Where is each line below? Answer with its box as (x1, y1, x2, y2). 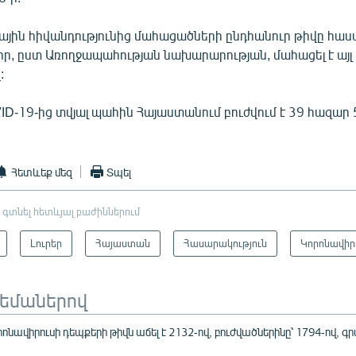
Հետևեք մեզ (11, 164, 73, 179)
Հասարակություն (184, 237, 268, 250)
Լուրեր (30, 237, 63, 250)
